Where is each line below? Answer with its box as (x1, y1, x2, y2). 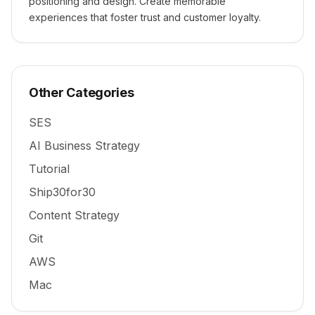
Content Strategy (29, 207, 120, 222)
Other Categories (29, 84, 134, 100)
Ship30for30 (29, 184, 96, 199)
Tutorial (29, 161, 70, 176)
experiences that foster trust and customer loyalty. (29, 11, 261, 23)
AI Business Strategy (29, 138, 140, 153)
